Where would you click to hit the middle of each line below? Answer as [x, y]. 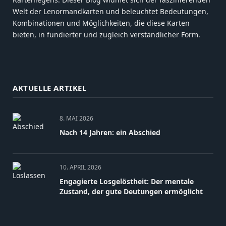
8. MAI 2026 [76, 119]
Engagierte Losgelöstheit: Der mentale [127, 182]
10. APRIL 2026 [80, 167]
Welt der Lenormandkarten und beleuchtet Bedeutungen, [110, 12]
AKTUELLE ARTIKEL [50, 88]
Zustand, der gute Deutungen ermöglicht [131, 192]
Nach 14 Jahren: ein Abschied [110, 133]
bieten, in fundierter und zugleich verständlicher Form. [106, 35]
